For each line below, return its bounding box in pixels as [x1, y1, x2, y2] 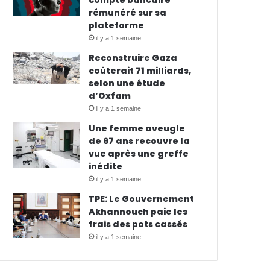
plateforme [89, 19, 145, 31]
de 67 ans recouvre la [89, 135, 190, 147]
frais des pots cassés [89, 218, 188, 230]
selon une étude [89, 77, 166, 89]
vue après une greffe [89, 148, 189, 160]
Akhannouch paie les [89, 206, 188, 218]
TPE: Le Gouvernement [89, 193, 195, 205]
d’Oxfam [89, 90, 131, 102]
